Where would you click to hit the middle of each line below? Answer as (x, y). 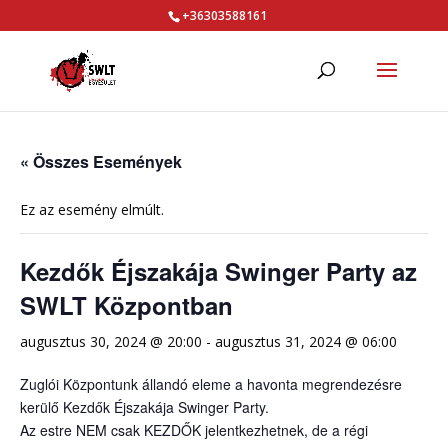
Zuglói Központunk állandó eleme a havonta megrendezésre (211, 384)
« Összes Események (101, 161)
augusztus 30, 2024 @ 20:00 (111, 341)
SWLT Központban (126, 305)
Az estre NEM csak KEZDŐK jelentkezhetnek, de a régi (194, 430)
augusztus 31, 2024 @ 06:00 (306, 341)
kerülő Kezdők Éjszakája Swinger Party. (144, 407)
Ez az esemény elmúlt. (92, 209)
